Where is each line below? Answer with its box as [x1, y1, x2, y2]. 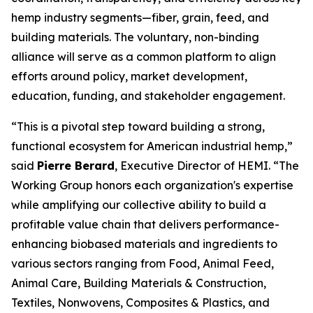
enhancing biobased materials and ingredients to [11, 237, 277, 251]
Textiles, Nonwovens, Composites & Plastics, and [11, 296, 270, 310]
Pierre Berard [37, 159, 115, 173]
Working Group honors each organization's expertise [11, 178, 293, 192]
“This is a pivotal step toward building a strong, [11, 119, 265, 133]
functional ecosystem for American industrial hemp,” [11, 139, 293, 153]
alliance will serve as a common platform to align [11, 50, 276, 64]
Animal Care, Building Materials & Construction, [11, 276, 266, 290]
